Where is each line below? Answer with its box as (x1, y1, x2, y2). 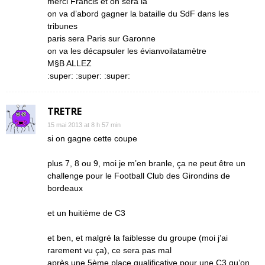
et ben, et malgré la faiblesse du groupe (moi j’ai (47, 233, 228, 243)
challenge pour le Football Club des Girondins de (47, 171, 230, 180)
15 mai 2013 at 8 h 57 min (47, 121, 121, 128)
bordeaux (47, 183, 83, 193)
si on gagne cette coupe (47, 134, 137, 143)
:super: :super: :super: (47, 71, 130, 80)
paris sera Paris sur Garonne (47, 34, 156, 43)
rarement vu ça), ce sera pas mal (47, 245, 172, 255)
